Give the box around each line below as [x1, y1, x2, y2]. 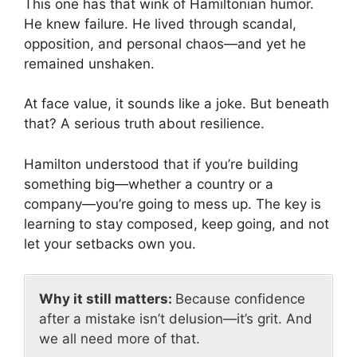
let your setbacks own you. [24, 235, 196, 252]
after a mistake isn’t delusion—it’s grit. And [39, 311, 312, 328]
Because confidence [175, 291, 305, 308]
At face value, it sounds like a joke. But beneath [24, 96, 329, 112]
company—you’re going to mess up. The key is [24, 195, 321, 212]
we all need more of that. [39, 331, 200, 347]
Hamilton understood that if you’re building [24, 155, 298, 172]
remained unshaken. [24, 55, 155, 72]
